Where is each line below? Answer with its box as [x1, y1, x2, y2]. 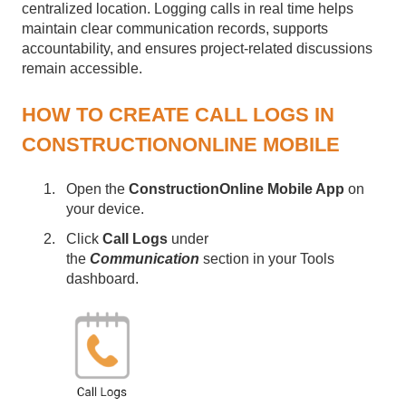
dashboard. [66, 271, 142, 287]
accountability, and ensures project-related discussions [22, 41, 372, 57]
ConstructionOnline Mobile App [129, 181, 344, 198]
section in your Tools [203, 251, 334, 267]
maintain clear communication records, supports [22, 21, 328, 37]
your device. [66, 201, 144, 217]
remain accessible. [22, 61, 142, 77]
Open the [66, 181, 129, 198]
